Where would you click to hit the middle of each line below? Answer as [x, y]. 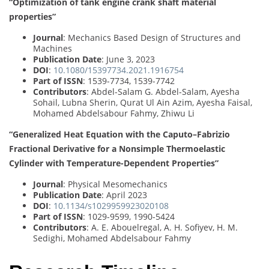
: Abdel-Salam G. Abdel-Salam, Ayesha [163, 92]
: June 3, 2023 [128, 59]
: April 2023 [124, 195]
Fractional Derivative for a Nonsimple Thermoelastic [117, 149]
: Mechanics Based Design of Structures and [152, 38]
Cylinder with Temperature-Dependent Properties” [114, 163]
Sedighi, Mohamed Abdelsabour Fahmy [112, 238]
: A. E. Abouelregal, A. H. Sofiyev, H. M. [162, 228]
